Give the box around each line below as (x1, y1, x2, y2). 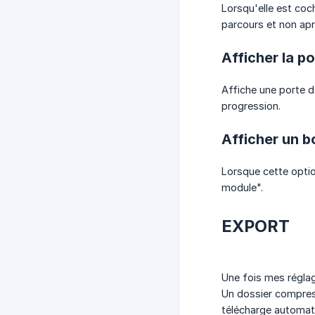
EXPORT (221, 216, 290, 237)
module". (221, 181, 263, 194)
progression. (221, 100, 281, 112)
